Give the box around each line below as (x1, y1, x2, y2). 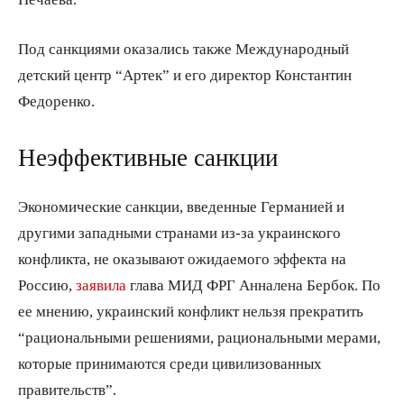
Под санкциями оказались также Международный (18, 40, 349, 56)
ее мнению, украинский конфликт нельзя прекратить (18, 302, 363, 318)
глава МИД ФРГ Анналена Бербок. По (126, 276, 381, 292)
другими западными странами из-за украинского (18, 224, 341, 240)
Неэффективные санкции (18, 144, 278, 170)
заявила (76, 276, 126, 292)
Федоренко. (18, 92, 95, 108)
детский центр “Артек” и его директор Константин (18, 66, 352, 82)
